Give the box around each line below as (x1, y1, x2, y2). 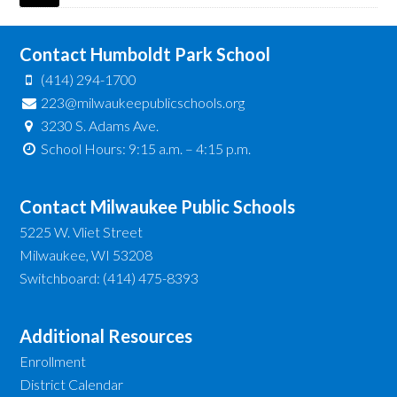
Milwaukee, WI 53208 (19, 245, 153, 263)
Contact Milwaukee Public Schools (19, 195, 296, 217)
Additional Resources (19, 324, 193, 346)
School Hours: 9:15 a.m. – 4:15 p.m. (37, 139, 251, 157)
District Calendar (19, 375, 124, 393)
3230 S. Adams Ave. (40, 116, 159, 134)
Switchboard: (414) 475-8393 (19, 269, 199, 286)
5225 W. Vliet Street (19, 222, 144, 240)
